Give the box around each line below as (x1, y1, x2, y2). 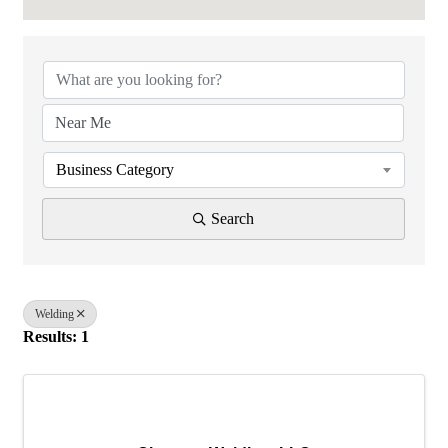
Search (211, 210, 254, 228)
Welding (35, 307, 74, 322)
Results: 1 (23, 328, 89, 346)
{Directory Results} (22, 20, 220, 47)
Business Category (56, 161, 174, 179)
